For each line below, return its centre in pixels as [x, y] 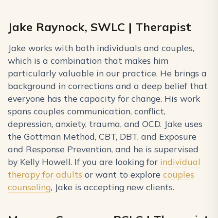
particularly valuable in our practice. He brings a [107, 73]
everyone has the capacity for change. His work [104, 99]
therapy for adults [45, 174]
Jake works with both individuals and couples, [101, 48]
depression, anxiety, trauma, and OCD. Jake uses [105, 124]
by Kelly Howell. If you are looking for [84, 162]
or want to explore [123, 174]
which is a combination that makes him [88, 61]
